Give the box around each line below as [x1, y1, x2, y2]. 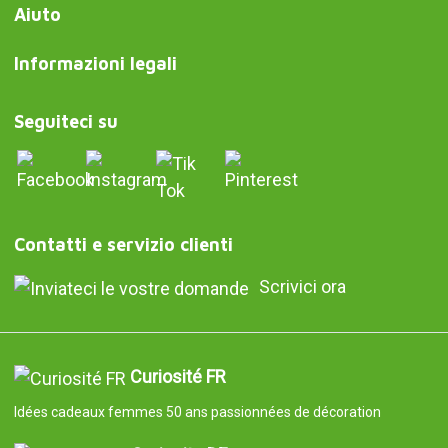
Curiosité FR [129, 366, 226, 388]
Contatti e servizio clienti [13, 234, 233, 256]
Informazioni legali [13, 53, 177, 75]
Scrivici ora [258, 276, 346, 298]
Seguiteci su [13, 111, 118, 133]
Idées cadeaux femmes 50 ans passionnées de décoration [13, 403, 381, 420]
